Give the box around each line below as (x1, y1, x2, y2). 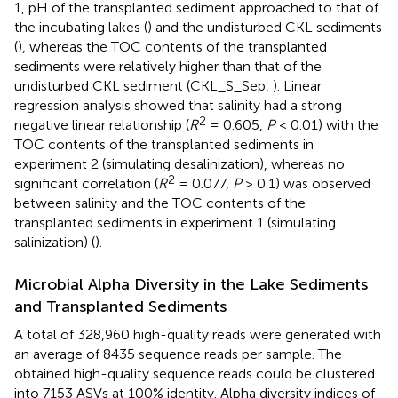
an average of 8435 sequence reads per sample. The (14, 345, 342, 362)
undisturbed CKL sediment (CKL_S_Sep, (14, 76, 273, 94)
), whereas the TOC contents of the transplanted (18, 37, 327, 55)
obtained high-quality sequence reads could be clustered (14, 364, 375, 382)
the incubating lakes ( (14, 18, 147, 36)
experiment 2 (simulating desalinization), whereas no (14, 155, 345, 172)
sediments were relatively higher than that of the (14, 57, 322, 75)
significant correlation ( (14, 174, 158, 192)
